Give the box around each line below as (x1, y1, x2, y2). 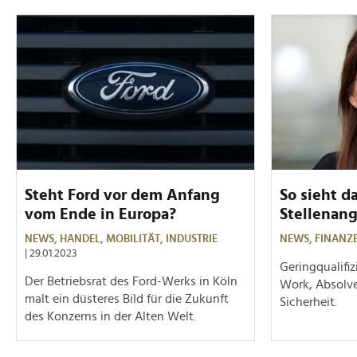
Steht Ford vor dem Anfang (25, 186, 220, 203)
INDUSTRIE (166, 233, 218, 245)
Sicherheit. (280, 295, 337, 308)
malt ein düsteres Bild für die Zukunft (25, 292, 229, 305)
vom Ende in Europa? (25, 206, 176, 222)
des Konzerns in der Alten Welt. (25, 309, 196, 323)
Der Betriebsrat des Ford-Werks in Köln (25, 274, 237, 288)
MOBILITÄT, (106, 233, 166, 245)
